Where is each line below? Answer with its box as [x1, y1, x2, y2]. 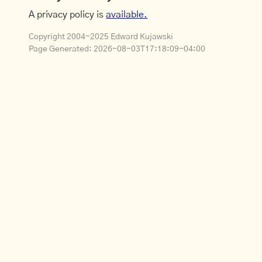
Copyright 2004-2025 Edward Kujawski [29, 33, 174, 42]
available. [106, 10, 148, 20]
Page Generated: [29, 45, 94, 54]
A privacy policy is [29, 10, 106, 20]
